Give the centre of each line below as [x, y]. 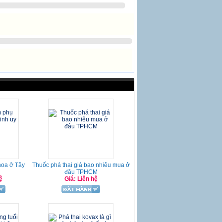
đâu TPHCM [81, 172]
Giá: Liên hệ [81, 179]
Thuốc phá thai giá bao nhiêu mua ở [81, 165]
